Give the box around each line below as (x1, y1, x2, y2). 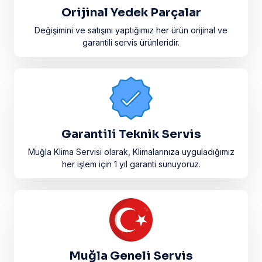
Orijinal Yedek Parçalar (61, 5, 201, 20)
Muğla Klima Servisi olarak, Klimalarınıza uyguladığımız (27, 146, 235, 157)
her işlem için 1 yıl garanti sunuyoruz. (61, 158, 201, 169)
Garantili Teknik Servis (61, 126, 201, 142)
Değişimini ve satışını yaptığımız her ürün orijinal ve (35, 25, 227, 35)
